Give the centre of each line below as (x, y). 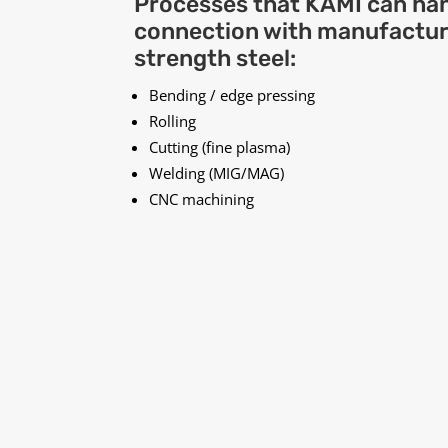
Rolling (173, 121)
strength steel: (215, 58)
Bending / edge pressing (232, 95)
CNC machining (202, 199)
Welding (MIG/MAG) (217, 173)
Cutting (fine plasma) (220, 147)
